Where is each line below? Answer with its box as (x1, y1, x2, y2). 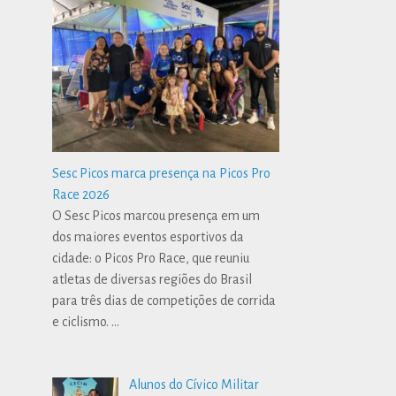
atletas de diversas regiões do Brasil (52, 271, 253, 286)
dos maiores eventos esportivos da (52, 229, 245, 244)
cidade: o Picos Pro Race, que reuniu (52, 250, 250, 265)
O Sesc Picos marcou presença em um (52, 208, 261, 223)
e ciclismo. (52, 314, 112, 329)
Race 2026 (52, 187, 110, 202)
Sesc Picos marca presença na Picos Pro (52, 165, 271, 180)
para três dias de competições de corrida (52, 293, 277, 308)
